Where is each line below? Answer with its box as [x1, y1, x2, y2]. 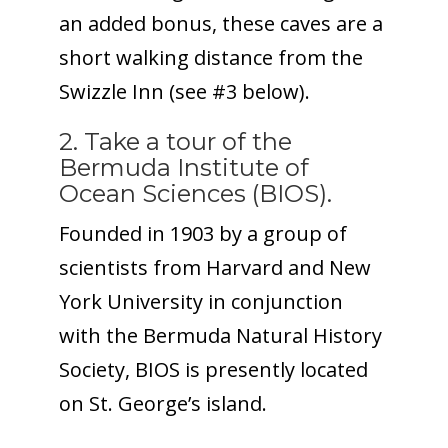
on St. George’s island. [58, 389, 267, 417]
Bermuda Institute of [58, 152, 309, 182]
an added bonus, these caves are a [58, 9, 383, 37]
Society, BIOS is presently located [58, 355, 368, 383]
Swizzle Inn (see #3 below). [58, 77, 310, 105]
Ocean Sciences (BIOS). [58, 178, 332, 208]
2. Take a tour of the [58, 126, 292, 156]
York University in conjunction [58, 287, 343, 315]
